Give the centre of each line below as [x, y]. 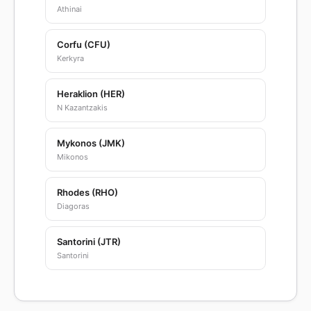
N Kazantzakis [82, 108]
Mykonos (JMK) [91, 143]
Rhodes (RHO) [87, 192]
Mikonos [73, 157]
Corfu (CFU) [84, 44]
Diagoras [73, 206]
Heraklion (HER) [91, 94]
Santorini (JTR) [89, 242]
